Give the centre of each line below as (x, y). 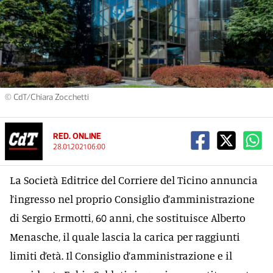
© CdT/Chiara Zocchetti (47, 97)
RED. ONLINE (77, 136)
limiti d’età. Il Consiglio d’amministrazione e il (121, 255)
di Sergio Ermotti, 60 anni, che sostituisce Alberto (128, 218)
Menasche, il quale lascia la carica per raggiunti (125, 236)
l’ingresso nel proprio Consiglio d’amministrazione (132, 199)
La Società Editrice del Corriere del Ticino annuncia (134, 180)
